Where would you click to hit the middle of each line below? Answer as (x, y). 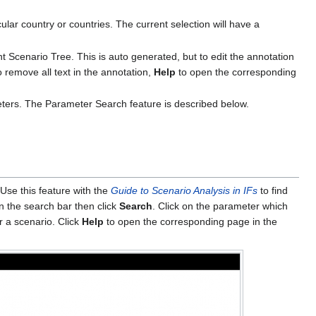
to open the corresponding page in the (190, 221)
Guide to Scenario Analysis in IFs (184, 190)
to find (273, 190)
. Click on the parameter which (220, 206)
